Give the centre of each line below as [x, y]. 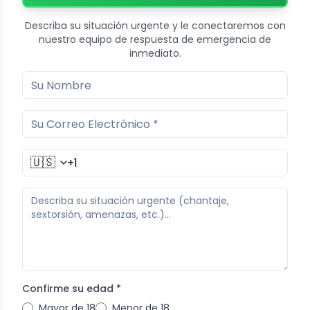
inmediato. [155, 54]
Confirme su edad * [72, 289]
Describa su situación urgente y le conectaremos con [155, 26]
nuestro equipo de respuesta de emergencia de [155, 40]
